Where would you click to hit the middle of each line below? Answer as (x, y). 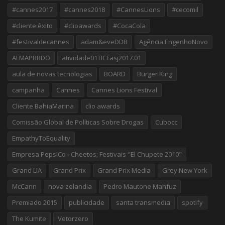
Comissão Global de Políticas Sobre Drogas (78, 122)
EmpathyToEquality (41, 138)
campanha (28, 90)
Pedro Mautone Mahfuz (140, 187)
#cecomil (185, 10)
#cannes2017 (32, 10)
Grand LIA (27, 171)
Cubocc (166, 122)
